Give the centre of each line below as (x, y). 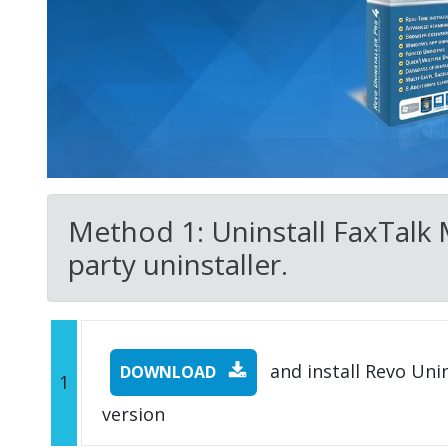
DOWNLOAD (170, 371)
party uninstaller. (178, 263)
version (133, 413)
